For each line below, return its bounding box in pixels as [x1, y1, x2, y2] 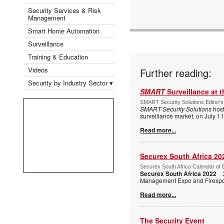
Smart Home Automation [28, 25, 101, 35]
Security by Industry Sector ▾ [28, 77, 113, 87]
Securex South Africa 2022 [140, 168, 217, 178]
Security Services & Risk [28, 5, 101, 15]
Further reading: [140, 65, 212, 80]
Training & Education [28, 51, 88, 61]
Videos [28, 64, 48, 74]
